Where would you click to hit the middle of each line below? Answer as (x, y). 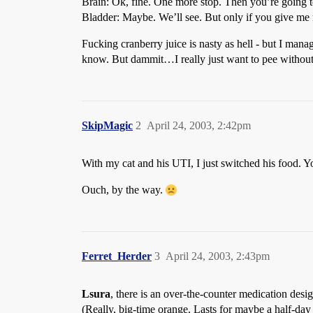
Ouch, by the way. (124, 190)
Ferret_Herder (117, 256)
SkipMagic (107, 125)
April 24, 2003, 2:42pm (199, 125)
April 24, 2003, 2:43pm (218, 256)
